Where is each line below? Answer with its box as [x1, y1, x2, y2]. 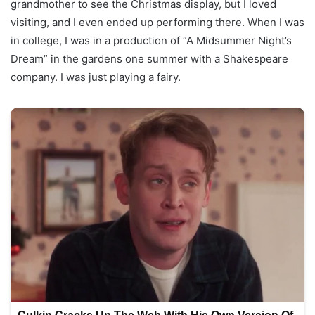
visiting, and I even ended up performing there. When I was [11, 15, 304, 30]
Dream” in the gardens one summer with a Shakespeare [11, 52, 288, 66]
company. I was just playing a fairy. [11, 70, 181, 84]
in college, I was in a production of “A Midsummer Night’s [11, 34, 292, 48]
